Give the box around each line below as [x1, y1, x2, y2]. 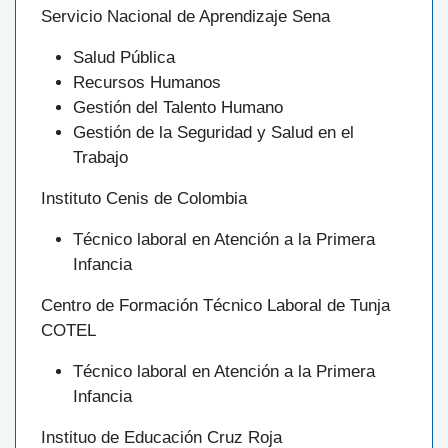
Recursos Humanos [73, 73, 221, 93]
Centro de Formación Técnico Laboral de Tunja [41, 296, 390, 316]
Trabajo [73, 148, 128, 168]
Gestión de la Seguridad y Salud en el [73, 123, 354, 143]
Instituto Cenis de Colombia [41, 189, 247, 209]
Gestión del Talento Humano [73, 98, 283, 118]
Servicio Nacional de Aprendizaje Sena [41, 7, 330, 27]
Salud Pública [73, 48, 175, 68]
